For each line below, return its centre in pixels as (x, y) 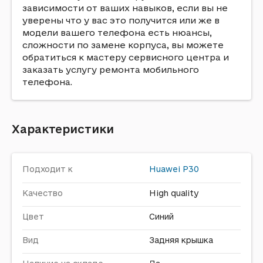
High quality (174, 193)
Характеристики (63, 129)
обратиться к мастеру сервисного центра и (126, 57)
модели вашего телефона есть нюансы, (117, 33)
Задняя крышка (181, 240)
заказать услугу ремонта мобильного (111, 70)
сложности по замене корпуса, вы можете (123, 45)
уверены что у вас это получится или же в (121, 20)
